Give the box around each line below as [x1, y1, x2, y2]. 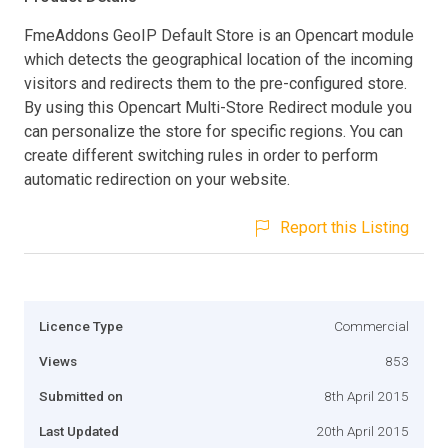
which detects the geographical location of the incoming [24, 49, 413, 69]
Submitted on [39, 387, 123, 404]
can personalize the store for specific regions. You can [24, 121, 403, 141]
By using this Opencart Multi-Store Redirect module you [24, 97, 412, 117]
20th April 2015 [316, 422, 409, 439]
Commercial [334, 317, 409, 334]
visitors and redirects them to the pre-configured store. [24, 73, 407, 93]
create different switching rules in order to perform [24, 145, 378, 165]
